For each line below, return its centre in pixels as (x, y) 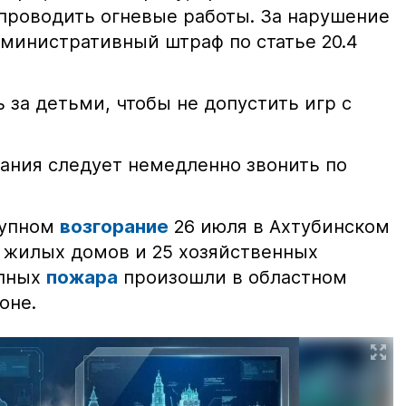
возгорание (114, 227)
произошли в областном (232, 278)
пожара (82, 278)
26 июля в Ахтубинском (279, 227)
